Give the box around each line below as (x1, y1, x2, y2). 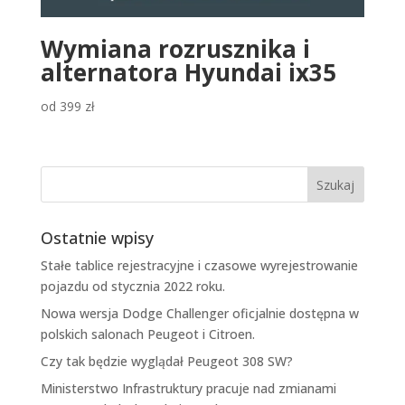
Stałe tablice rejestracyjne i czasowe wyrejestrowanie (40, 257, 358, 275)
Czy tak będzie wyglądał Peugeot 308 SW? (40, 353, 293, 371)
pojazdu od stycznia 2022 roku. (40, 278, 225, 296)
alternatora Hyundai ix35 (40, 56, 336, 89)
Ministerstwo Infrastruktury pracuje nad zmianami (40, 380, 336, 398)
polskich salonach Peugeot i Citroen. (40, 325, 255, 344)
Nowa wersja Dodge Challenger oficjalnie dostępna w (40, 305, 359, 323)
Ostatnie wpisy (40, 227, 154, 250)
